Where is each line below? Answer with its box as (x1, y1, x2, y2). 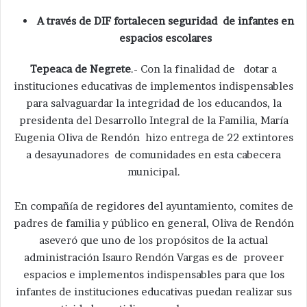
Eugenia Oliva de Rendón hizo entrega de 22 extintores (14, 131, 293, 145)
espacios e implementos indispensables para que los (23, 268, 284, 282)
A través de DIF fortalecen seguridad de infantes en (37, 14, 294, 28)
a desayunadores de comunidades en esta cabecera (26, 148, 281, 162)
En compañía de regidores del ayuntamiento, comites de (14, 199, 293, 213)
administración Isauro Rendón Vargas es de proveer (23, 251, 284, 265)
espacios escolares (119, 32, 212, 45)
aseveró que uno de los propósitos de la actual (39, 234, 268, 247)
